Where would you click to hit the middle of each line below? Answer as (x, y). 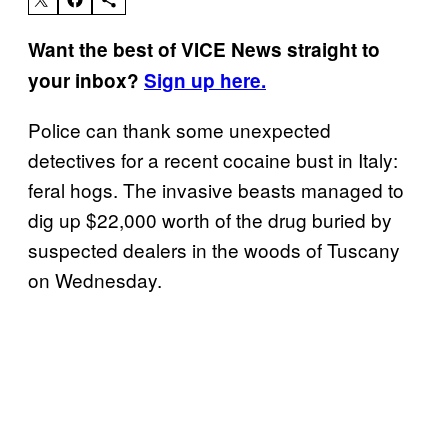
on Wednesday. (95, 279)
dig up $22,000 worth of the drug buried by (210, 219)
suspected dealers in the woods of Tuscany (214, 249)
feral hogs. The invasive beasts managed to (216, 189)
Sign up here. (205, 80)
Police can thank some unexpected (179, 129)
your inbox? (86, 80)
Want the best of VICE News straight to (204, 49)
